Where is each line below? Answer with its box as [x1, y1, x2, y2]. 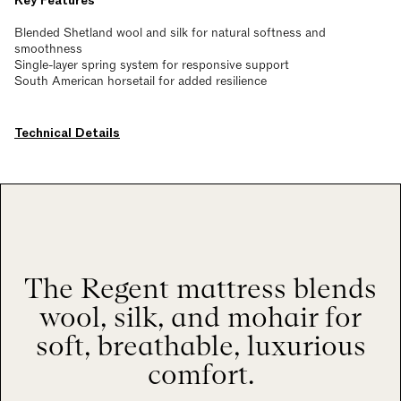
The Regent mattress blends [24, 270, 377, 306]
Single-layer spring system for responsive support [14, 56, 289, 73]
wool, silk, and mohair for [39, 299, 362, 335]
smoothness [14, 40, 82, 57]
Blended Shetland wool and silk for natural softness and [14, 24, 326, 41]
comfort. [147, 356, 254, 392]
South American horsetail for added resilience [14, 73, 267, 90]
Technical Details [14, 124, 120, 141]
